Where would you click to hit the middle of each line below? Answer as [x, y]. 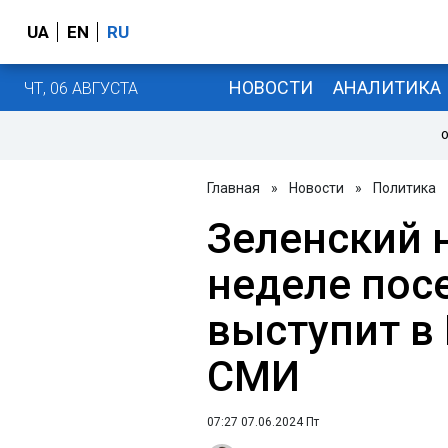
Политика [404, 188]
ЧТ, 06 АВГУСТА [81, 88]
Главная [233, 188]
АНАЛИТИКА [386, 87]
